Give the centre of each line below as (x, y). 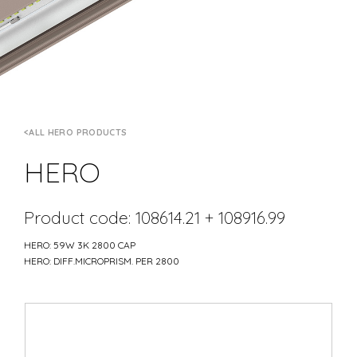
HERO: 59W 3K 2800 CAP (80, 245)
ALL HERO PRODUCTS (78, 132)
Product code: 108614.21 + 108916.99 (155, 217)
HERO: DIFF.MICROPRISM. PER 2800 (102, 261)
